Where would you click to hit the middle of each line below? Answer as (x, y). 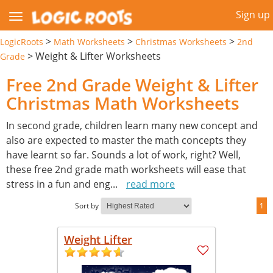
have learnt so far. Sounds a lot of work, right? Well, (123, 154)
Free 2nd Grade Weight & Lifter (132, 84)
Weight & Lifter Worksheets (98, 56)
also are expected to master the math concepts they (126, 140)
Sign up (253, 15)
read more (151, 184)
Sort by (87, 205)
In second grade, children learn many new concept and (132, 125)
